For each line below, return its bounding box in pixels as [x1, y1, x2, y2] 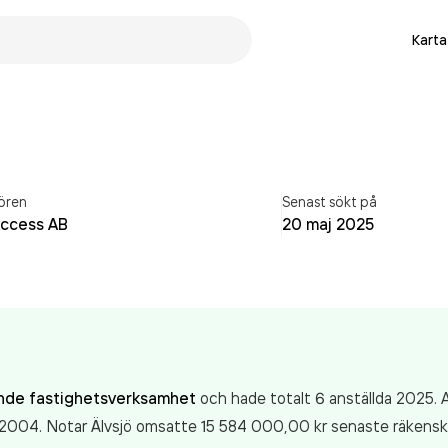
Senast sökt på [282, 193, 377, 210]
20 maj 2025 [282, 214, 374, 234]
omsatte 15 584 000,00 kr [136, 416, 331, 436]
